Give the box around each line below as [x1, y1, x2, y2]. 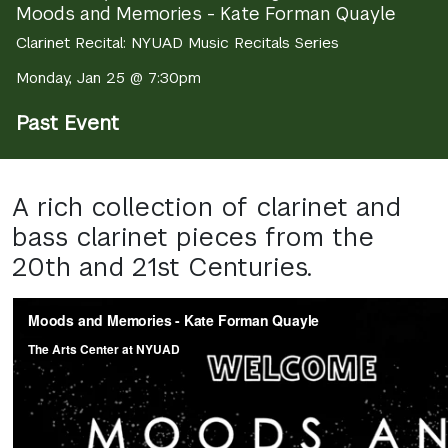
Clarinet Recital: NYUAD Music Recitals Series [16, 33, 339, 52]
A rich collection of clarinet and [12, 190, 401, 223]
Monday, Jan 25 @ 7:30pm [16, 68, 201, 87]
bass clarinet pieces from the [12, 220, 374, 253]
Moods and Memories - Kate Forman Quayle [16, 2, 396, 25]
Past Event [16, 110, 119, 136]
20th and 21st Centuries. [12, 250, 312, 283]
